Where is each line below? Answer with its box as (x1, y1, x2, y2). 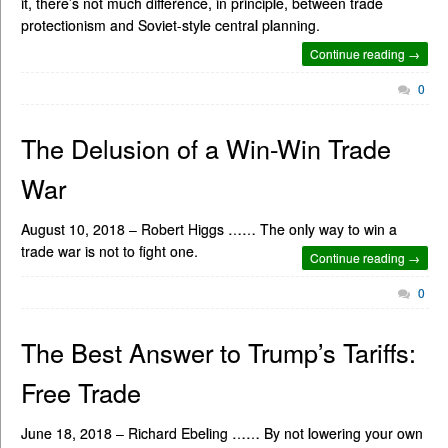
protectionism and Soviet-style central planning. (21, 15, 320, 36)
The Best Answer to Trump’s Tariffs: (21, 333, 416, 370)
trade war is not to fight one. (21, 241, 198, 262)
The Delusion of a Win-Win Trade (21, 130, 391, 167)
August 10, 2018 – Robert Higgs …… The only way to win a (21, 219, 397, 240)
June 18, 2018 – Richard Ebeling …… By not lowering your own (21, 422, 423, 443)
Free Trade (21, 373, 141, 410)
